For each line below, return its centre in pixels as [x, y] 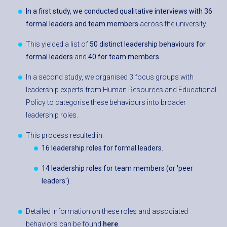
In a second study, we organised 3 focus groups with [110, 77]
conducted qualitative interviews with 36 [148, 11]
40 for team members [124, 57]
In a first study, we [55, 11]
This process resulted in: [65, 136]
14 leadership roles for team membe [100, 168]
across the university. [174, 24]
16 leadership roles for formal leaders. [102, 148]
